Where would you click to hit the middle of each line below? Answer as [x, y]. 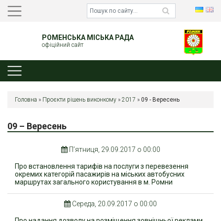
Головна [26, 100]
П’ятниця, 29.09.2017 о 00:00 [114, 150]
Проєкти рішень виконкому [79, 100]
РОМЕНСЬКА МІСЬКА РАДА [88, 37]
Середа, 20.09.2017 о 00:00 [114, 204]
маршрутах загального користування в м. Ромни [94, 182]
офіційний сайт [62, 45]
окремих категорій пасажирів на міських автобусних [100, 174]
